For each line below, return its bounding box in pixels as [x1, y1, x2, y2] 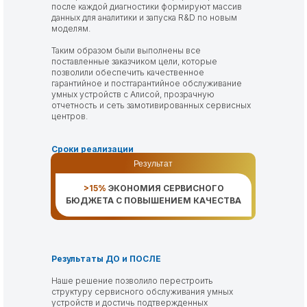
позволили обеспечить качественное [51, 67, 204, 77]
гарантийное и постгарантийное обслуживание [51, 78, 242, 88]
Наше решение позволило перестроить [51, 275, 213, 286]
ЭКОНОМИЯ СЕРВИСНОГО [106, 183, 224, 193]
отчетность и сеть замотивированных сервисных [51, 100, 251, 110]
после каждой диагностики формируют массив [51, 1, 242, 12]
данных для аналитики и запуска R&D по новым [51, 12, 237, 23]
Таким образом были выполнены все [51, 45, 201, 56]
